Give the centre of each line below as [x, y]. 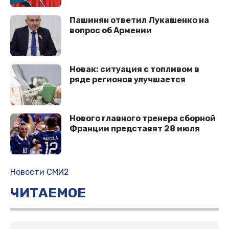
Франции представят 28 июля [135, 129]
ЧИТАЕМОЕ [48, 193]
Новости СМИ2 [40, 172]
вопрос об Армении [111, 31]
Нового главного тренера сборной [143, 119]
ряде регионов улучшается [128, 80]
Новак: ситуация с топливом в [134, 70]
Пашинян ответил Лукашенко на [139, 20]
